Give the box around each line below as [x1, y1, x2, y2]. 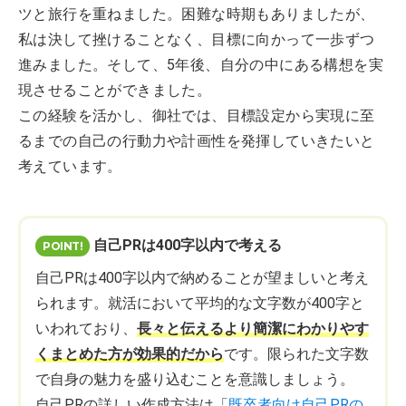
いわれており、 [35, 320, 137, 337]
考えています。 [18, 158, 122, 175]
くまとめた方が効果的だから [35, 345, 224, 362]
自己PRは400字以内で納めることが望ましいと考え [35, 269, 369, 286]
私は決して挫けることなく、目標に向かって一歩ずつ [18, 31, 375, 48]
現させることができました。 [18, 82, 212, 99]
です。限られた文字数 [224, 345, 369, 362]
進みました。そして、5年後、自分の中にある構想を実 [18, 56, 383, 73]
